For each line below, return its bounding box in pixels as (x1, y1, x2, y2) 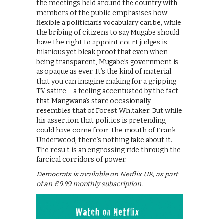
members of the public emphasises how (36, 9, 167, 18)
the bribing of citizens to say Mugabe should (36, 28, 179, 37)
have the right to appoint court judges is (36, 38, 167, 47)
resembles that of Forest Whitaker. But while (36, 107, 182, 115)
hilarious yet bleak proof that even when (36, 48, 168, 57)
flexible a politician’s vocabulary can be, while (36, 19, 181, 27)
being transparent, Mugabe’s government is (36, 58, 178, 66)
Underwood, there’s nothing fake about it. (36, 136, 172, 145)
